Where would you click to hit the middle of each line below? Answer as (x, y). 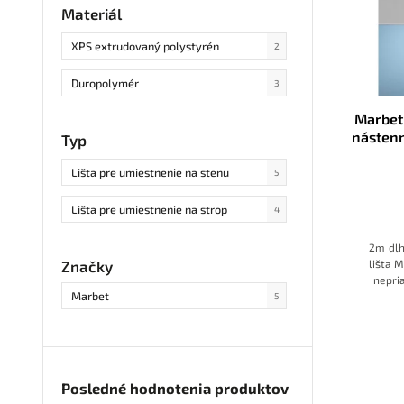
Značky (87, 266)
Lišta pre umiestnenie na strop (149, 209)
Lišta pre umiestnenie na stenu (150, 172)
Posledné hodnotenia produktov (175, 389)
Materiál (92, 13)
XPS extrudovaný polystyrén (145, 46)
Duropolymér (105, 83)
